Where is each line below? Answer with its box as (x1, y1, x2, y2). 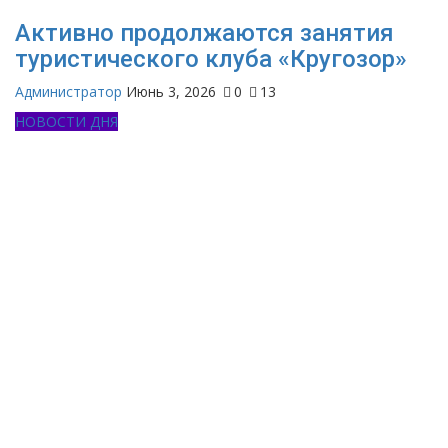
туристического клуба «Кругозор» (15, 45, 407, 74)
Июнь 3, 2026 (126, 82, 216, 102)
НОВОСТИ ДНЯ (15, 112, 118, 132)
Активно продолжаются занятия (15, 19, 394, 48)
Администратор (15, 82, 122, 102)
